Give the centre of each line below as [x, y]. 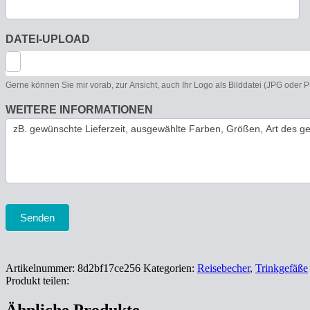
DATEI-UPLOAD [48, 39]
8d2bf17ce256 [109, 268]
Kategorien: [170, 268]
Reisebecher [224, 268]
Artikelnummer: [42, 268]
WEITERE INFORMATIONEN [79, 110]
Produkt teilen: [37, 281]
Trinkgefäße [282, 268]
